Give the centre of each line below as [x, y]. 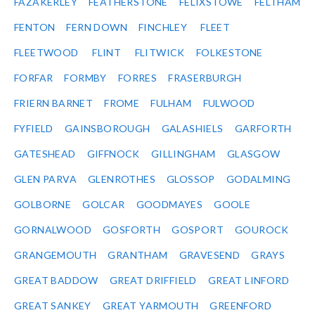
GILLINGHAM [183, 154]
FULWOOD [229, 103]
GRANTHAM [138, 255]
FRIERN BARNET [54, 103]
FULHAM [171, 103]
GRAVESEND [210, 255]
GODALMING [258, 179]
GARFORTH [263, 129]
